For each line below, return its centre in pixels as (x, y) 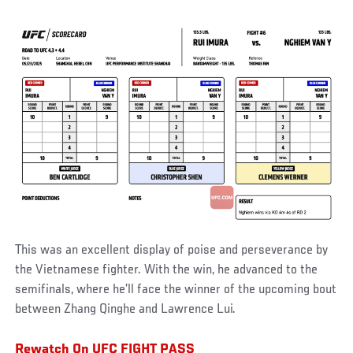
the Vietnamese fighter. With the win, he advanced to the (167, 271)
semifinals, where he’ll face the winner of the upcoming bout (176, 290)
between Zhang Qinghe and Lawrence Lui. (126, 310)
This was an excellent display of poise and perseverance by (172, 251)
